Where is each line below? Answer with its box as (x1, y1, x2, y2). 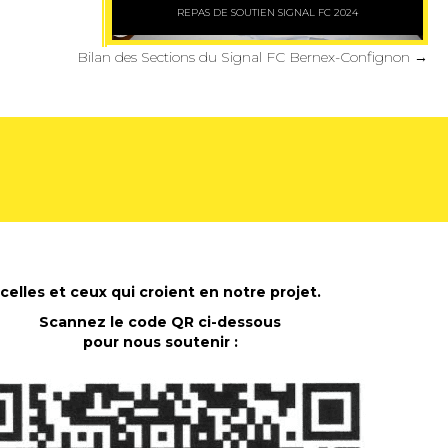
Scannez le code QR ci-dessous (39, 313, 281, 332)
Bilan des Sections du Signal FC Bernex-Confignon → (77, 48, 428, 67)
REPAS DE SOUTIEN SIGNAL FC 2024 (177, 5, 359, 19)
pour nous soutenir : (82, 333, 238, 352)
